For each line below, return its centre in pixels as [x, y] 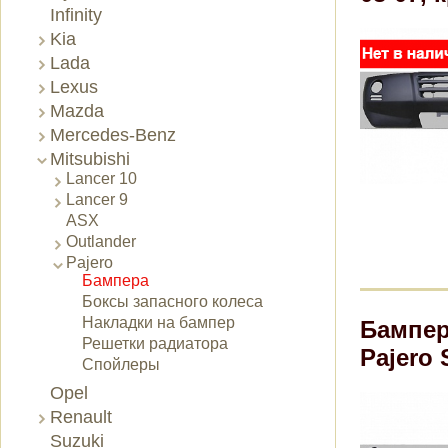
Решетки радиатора [155, 343]
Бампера [115, 280]
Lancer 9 [97, 199]
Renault [81, 417]
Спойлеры [121, 364]
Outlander [101, 241]
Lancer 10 [101, 178]
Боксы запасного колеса [172, 301]
